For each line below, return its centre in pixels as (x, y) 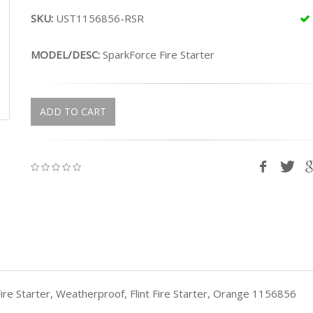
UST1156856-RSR (99, 18)
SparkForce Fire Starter (159, 54)
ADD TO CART (73, 111)
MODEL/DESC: (67, 54)
